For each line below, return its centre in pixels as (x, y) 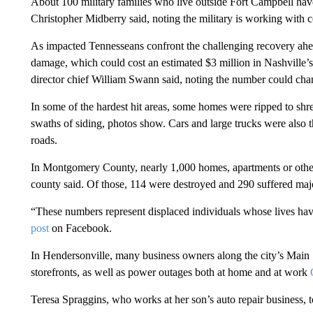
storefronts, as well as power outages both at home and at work (170, 272)
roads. (44, 140)
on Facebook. (80, 228)
